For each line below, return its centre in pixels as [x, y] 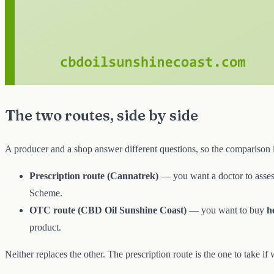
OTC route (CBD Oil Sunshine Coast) [108, 210]
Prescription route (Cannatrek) [94, 176]
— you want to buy [227, 210]
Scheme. [46, 193]
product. [45, 228]
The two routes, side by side [102, 116]
